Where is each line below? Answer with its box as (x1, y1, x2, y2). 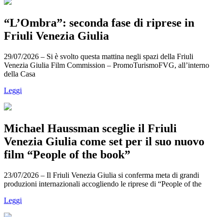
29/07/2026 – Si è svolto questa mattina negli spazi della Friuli (4, 52, 193, 61)
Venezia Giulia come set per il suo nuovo (4, 135, 204, 148)
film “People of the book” (4, 148, 130, 161)
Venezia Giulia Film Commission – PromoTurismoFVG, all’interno (4, 61, 209, 69)
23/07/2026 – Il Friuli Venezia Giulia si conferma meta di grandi (4, 170, 199, 179)
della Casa (4, 69, 35, 78)
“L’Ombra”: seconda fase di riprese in (4, 16, 194, 29)
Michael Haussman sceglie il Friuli (4, 122, 177, 135)
